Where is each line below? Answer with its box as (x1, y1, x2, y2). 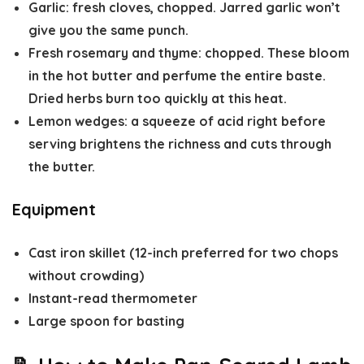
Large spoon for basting (28, 313, 184, 330)
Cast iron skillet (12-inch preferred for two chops (28, 245, 338, 262)
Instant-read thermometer (28, 290, 197, 307)
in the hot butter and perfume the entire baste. (28, 67, 326, 84)
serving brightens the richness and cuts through (28, 136, 331, 153)
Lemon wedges (28, 113, 124, 130)
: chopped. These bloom (198, 45, 349, 62)
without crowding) (28, 267, 144, 284)
